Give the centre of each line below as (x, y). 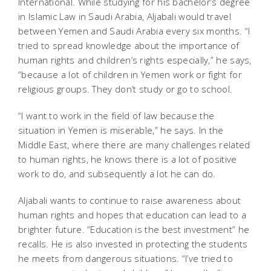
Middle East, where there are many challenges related (134, 145)
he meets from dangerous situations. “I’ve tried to (126, 259)
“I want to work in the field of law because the (116, 116)
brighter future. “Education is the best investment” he (134, 230)
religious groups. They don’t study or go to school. (126, 89)
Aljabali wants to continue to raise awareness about (130, 201)
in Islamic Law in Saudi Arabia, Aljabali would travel (125, 17)
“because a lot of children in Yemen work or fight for (130, 75)
